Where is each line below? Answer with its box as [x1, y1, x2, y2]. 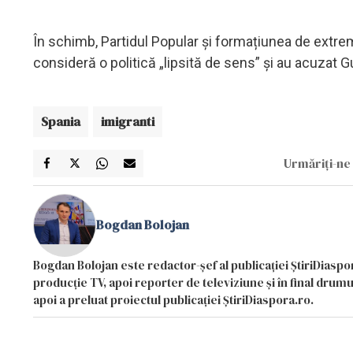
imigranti [101, 112, 154, 130]
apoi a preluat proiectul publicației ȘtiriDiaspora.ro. [33, 291, 314, 308]
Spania [41, 112, 80, 130]
